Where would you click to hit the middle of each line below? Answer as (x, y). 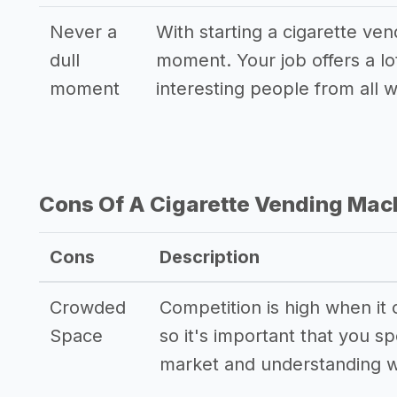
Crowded (88, 307)
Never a (83, 32)
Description (210, 257)
